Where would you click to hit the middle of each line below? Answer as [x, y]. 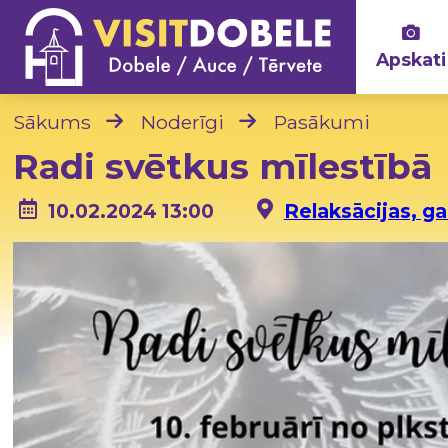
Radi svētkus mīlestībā [223, 166]
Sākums [52, 122]
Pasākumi [322, 122]
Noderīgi [183, 122]
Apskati [410, 59]
